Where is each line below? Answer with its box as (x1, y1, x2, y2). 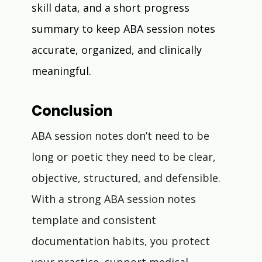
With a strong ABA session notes (31, 192, 199, 206)
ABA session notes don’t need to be (31, 129, 212, 143)
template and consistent (31, 213, 159, 227)
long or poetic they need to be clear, (31, 150, 219, 164)
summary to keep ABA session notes (31, 22, 218, 36)
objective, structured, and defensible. (31, 171, 223, 185)
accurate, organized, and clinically (31, 43, 205, 57)
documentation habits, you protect (31, 234, 213, 249)
